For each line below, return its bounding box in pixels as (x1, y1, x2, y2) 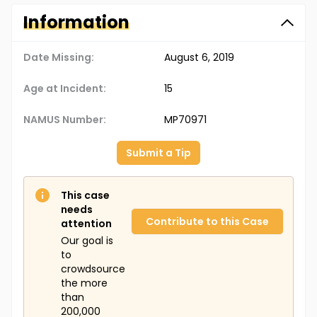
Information (23, 11, 129, 35)
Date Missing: (23, 50, 94, 65)
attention (61, 217, 112, 231)
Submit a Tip (126, 146, 191, 161)
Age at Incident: (23, 81, 106, 96)
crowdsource (61, 262, 125, 277)
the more (61, 276, 108, 291)
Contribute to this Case (146, 214, 269, 229)
